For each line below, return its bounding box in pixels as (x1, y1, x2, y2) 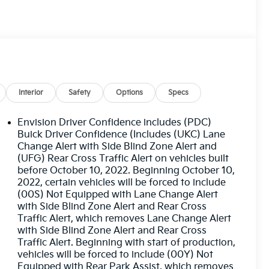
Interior (19, 88, 44, 98)
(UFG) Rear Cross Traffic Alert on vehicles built (17, 153, 229, 165)
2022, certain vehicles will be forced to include (17, 177, 226, 189)
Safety (68, 88, 91, 98)
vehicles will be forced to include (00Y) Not (17, 249, 214, 261)
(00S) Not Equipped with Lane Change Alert (17, 189, 219, 201)
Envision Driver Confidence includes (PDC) (17, 117, 212, 129)
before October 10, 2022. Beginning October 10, (17, 165, 235, 177)
